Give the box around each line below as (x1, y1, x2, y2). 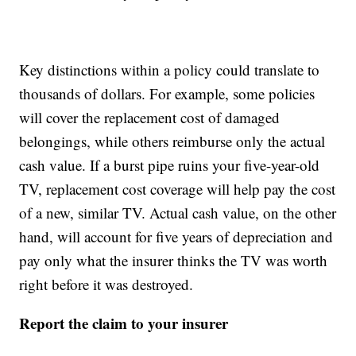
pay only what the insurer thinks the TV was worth (19, 250, 328, 271)
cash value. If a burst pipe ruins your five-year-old (19, 155, 320, 176)
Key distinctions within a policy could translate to (19, 60, 320, 80)
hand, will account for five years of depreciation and (19, 226, 334, 247)
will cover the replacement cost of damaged (19, 107, 281, 128)
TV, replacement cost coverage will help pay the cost (19, 179, 336, 199)
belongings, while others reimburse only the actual (19, 131, 326, 152)
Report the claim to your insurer (19, 312, 229, 335)
